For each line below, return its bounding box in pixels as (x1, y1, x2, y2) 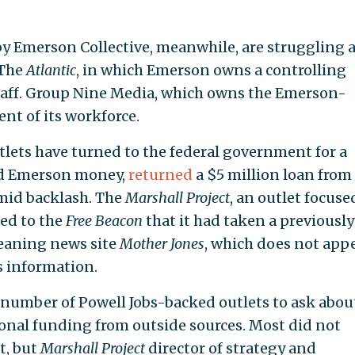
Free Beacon (65, 212, 146, 231)
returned (128, 166, 193, 185)
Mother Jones (119, 235, 204, 254)
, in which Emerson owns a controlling (75, 61, 346, 80)
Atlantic (25, 61, 76, 80)
